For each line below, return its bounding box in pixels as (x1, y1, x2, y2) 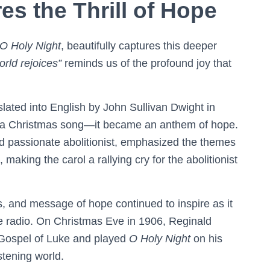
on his (190, 232, 222, 245)
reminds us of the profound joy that (61, 57, 231, 69)
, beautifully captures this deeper (61, 39, 217, 52)
